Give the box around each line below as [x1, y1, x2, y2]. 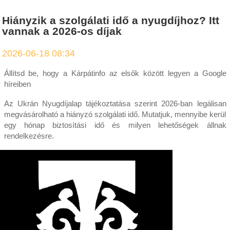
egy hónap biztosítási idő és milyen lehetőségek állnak [4, 121, 226, 129]
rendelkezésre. [4, 131, 54, 140]
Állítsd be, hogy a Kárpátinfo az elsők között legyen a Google [4, 69, 226, 78]
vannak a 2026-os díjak [2, 25, 122, 37]
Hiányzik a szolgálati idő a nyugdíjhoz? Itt [2, 14, 220, 26]
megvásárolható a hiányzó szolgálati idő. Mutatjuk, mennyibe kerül [4, 110, 226, 119]
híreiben [4, 80, 31, 88]
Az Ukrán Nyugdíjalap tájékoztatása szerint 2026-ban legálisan [4, 99, 226, 108]
